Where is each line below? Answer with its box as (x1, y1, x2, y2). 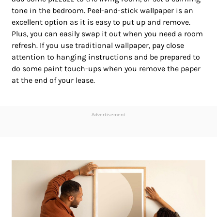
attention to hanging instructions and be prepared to (12, 52, 200, 62)
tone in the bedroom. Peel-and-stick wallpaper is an (12, 6, 193, 15)
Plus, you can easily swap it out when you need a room (12, 29, 203, 39)
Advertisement (92, 111, 125, 118)
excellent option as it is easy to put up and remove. (12, 17, 190, 27)
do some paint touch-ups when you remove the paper (12, 64, 201, 74)
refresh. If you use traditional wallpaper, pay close (12, 41, 184, 50)
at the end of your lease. (12, 76, 97, 85)
